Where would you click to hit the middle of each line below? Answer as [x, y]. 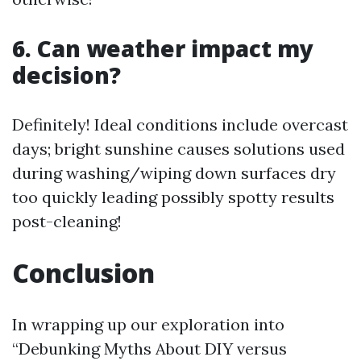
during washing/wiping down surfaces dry [174, 173]
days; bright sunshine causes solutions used [178, 149]
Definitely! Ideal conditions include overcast [180, 124]
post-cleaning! [67, 221]
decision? [66, 75]
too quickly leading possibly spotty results [173, 197]
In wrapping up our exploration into [148, 324]
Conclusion [83, 273]
